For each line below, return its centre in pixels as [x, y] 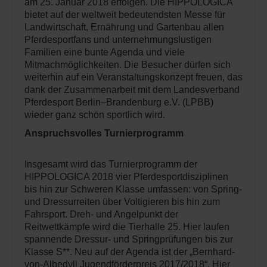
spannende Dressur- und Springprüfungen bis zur [129, 239]
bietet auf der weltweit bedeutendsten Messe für [125, 14]
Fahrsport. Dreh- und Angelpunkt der [101, 214]
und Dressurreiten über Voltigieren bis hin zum [122, 201]
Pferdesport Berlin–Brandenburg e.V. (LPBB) [119, 102]
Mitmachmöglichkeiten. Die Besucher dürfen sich [128, 64]
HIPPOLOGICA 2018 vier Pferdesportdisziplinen [126, 176]
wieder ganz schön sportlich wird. [95, 114]
